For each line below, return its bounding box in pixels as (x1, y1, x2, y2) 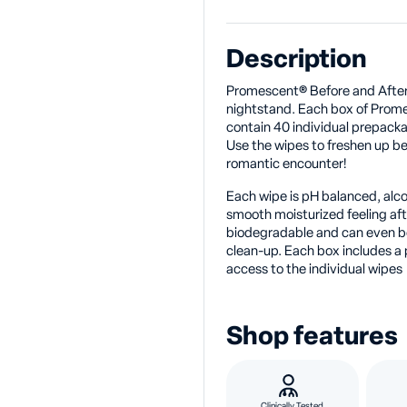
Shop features (226, 324, 398, 350)
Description (226, 47, 367, 73)
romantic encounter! (226, 157, 346, 171)
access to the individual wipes (226, 263, 402, 276)
